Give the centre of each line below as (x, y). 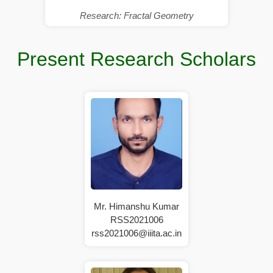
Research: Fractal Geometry (136, 15)
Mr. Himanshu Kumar (136, 206)
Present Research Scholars (136, 59)
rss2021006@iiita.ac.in (136, 233)
